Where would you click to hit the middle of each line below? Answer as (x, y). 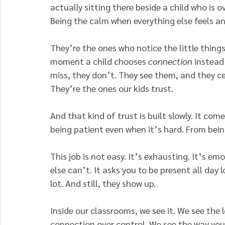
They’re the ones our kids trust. (112, 88)
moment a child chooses (98, 61)
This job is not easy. (88, 156)
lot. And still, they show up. (103, 183)
